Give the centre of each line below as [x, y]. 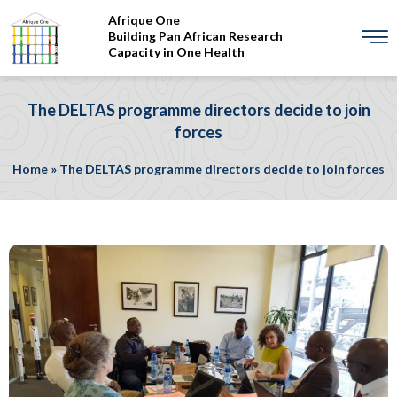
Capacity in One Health [176, 51]
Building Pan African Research [195, 35]
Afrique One [144, 19]
